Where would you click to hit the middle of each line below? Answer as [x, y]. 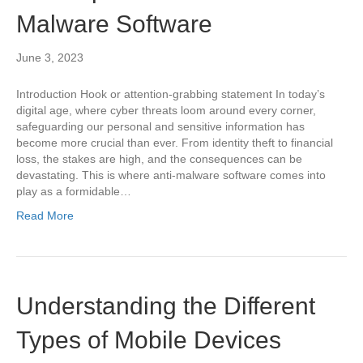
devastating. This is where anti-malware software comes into [171, 175]
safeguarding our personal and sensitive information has [160, 126]
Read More [45, 216]
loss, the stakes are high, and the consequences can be [159, 159]
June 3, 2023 [50, 58]
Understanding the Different [166, 306]
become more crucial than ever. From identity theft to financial [175, 143]
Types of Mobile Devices [149, 340]
